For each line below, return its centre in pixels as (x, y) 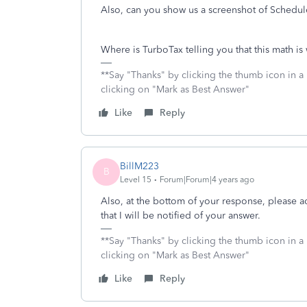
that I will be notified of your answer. (181, 216)
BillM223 (139, 166)
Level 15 (136, 179)
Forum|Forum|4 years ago (207, 179)
